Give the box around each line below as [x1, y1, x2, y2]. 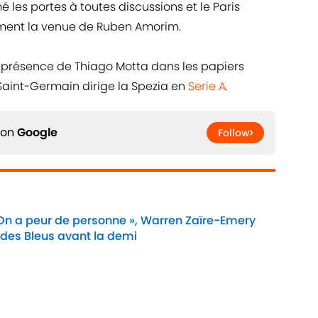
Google [17, 124, 57, 141]
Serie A [188, 78, 226, 95]
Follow [218, 126, 250, 141]
